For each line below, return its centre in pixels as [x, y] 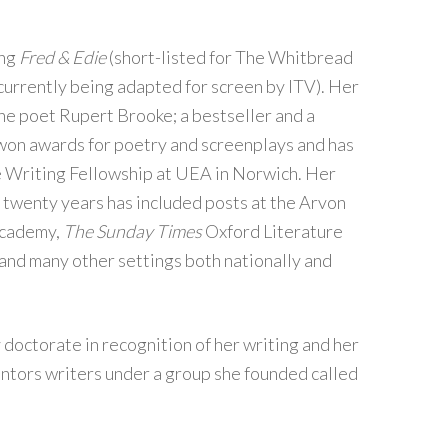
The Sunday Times [132, 231]
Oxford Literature [272, 231]
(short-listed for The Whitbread [231, 57]
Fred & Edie [64, 57]
